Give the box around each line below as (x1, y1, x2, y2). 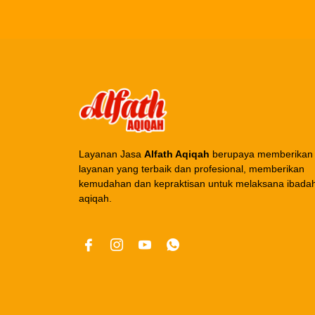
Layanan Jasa (79, 148, 144, 160)
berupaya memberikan (210, 148, 313, 160)
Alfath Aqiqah (144, 148, 210, 160)
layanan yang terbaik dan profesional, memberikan (79, 163, 304, 175)
